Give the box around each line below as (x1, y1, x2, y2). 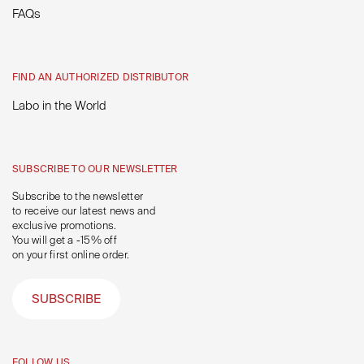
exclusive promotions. (12, 219, 117, 232)
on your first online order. (12, 249, 130, 262)
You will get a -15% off (12, 234, 117, 247)
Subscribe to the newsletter (12, 190, 144, 203)
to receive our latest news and (12, 205, 155, 218)
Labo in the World (12, 98, 106, 113)
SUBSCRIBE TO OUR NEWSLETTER (12, 163, 178, 175)
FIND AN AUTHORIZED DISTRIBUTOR (12, 71, 189, 83)
